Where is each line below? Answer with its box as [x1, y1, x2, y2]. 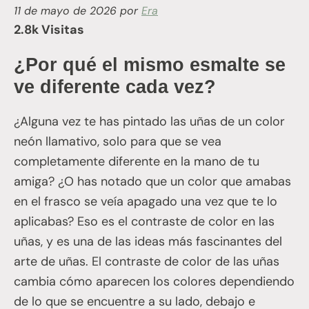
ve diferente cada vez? [14, 76, 216, 97]
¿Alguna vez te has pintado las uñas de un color [14, 112, 285, 130]
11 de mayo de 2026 [14, 3, 117, 18]
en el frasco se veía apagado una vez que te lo [14, 192, 277, 210]
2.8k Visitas [14, 21, 84, 38]
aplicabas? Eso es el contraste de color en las [14, 212, 275, 230]
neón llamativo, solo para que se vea [14, 132, 221, 150]
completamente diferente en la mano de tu [14, 152, 259, 170]
